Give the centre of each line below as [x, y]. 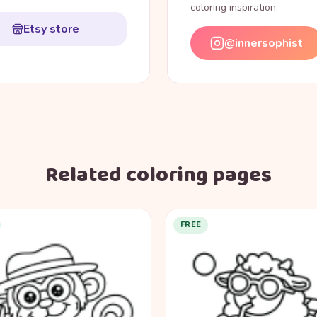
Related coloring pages [158, 176]
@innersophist [264, 44]
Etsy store [51, 29]
